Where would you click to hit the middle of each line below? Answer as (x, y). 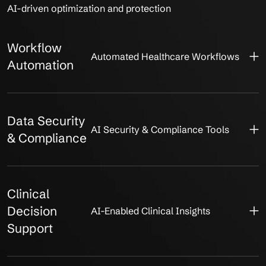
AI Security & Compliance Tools (160, 129)
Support (30, 228)
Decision (32, 211)
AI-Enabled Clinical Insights (151, 211)
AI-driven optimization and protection (89, 8)
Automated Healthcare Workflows (165, 56)
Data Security (46, 121)
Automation (40, 65)
